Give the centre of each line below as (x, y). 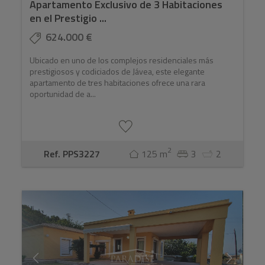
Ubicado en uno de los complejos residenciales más (122, 60)
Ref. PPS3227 (72, 154)
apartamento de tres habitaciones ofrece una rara (118, 83)
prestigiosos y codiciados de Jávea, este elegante (117, 72)
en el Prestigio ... (68, 18)
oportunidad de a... (63, 94)
